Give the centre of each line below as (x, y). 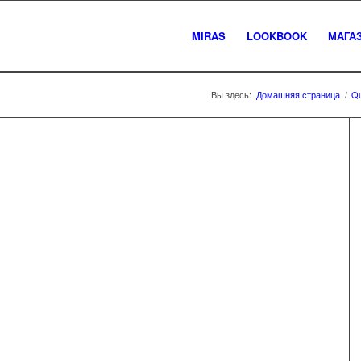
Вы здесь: (231, 94)
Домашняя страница (298, 94)
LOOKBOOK (276, 36)
